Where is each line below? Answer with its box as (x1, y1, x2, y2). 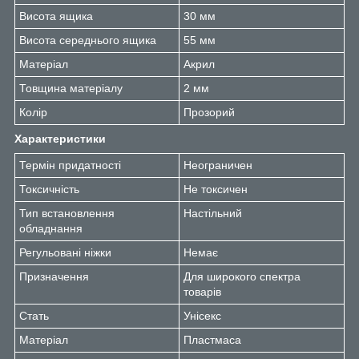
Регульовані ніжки (19, 245, 111, 259)
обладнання (19, 221, 83, 235)
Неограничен (184, 158, 252, 171)
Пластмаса (184, 333, 241, 346)
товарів (184, 284, 221, 298)
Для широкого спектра (184, 269, 301, 283)
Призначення (19, 269, 89, 283)
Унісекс (184, 309, 221, 322)
